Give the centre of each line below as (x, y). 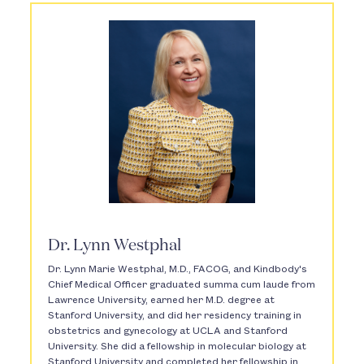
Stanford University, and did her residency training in (175, 316)
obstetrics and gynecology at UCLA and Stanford (168, 331)
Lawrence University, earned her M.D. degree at (162, 301)
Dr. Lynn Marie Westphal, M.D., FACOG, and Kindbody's (178, 270)
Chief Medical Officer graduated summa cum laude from (182, 285)
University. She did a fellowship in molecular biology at (178, 347)
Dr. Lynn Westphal (115, 246)
